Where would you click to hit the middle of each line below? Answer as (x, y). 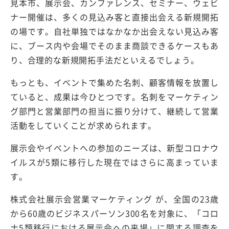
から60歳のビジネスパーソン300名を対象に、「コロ (114, 213)
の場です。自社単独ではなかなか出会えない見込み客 (114, 31)
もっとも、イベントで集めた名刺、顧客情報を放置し (114, 82)
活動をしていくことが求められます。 (83, 125)
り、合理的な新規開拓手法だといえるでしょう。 (105, 60)
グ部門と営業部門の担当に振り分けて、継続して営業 (114, 111)
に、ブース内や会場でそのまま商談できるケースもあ (114, 45)
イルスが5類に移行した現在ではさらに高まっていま (114, 162)
